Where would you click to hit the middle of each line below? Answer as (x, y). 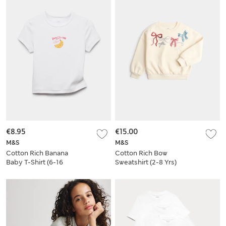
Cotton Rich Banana (37, 153)
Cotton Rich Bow (141, 153)
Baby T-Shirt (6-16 (35, 162)
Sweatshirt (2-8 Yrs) (146, 162)
